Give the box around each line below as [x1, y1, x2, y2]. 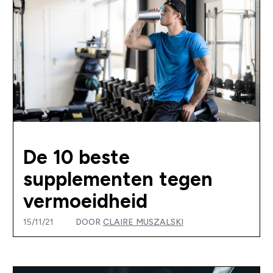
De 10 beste [23, 146, 130, 168]
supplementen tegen [23, 168, 213, 190]
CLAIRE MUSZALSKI [102, 216, 183, 227]
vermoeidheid [23, 190, 147, 212]
